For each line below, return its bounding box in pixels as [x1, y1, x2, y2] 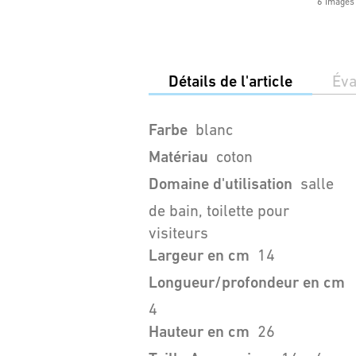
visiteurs [149, 224, 208, 242]
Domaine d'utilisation [149, 175, 292, 193]
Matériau [149, 148, 208, 166]
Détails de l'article [168, 72, 292, 91]
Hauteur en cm [149, 323, 250, 341]
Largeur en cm [149, 246, 250, 265]
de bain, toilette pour [149, 202, 289, 219]
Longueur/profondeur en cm [149, 273, 345, 292]
